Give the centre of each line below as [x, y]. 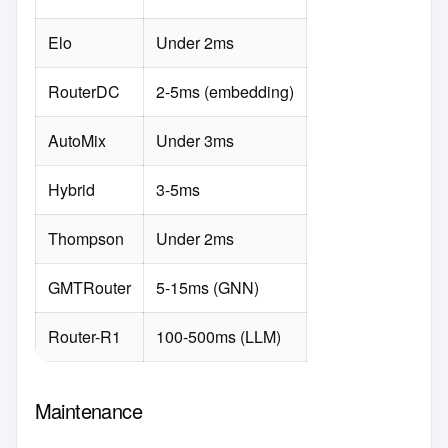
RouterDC [83, 91]
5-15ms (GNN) [207, 287]
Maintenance [88, 410]
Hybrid [71, 189]
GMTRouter [89, 287]
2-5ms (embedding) [224, 91]
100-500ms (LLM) [218, 336]
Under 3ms [194, 140]
